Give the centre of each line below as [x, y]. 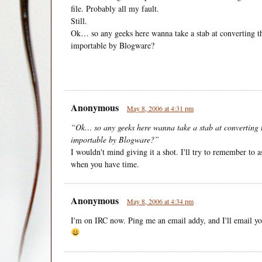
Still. [79, 20]
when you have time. [105, 164]
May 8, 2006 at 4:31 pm [160, 108]
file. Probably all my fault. [115, 8]
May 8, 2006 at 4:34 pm [160, 201]
